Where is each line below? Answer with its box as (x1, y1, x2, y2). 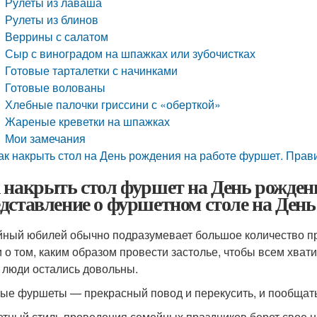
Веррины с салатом (5, 28, 109, 45)
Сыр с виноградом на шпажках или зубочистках (5, 45, 256, 62)
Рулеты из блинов (5, 11, 99, 28)
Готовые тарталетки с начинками (5, 62, 178, 79)
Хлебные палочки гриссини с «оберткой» (5, 96, 221, 113)
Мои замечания (5, 130, 86, 146)
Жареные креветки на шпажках (5, 113, 171, 129)
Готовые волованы (5, 79, 106, 96)
